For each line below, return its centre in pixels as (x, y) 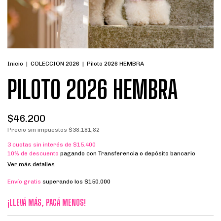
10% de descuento (33, 153)
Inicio (15, 64)
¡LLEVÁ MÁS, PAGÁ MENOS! (47, 202)
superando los (63, 182)
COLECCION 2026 (55, 64)
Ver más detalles (31, 164)
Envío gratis (24, 182)
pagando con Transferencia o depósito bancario (127, 153)
